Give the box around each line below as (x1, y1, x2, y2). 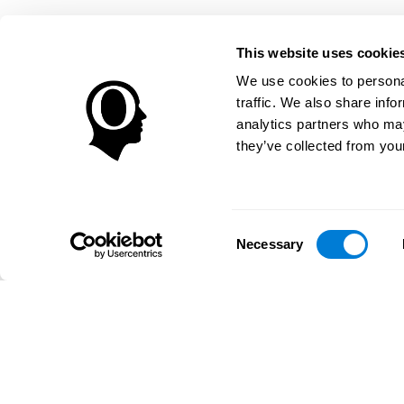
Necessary (236, 236, 304, 252)
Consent (235, 225, 286, 241)
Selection (235, 246, 291, 262)
